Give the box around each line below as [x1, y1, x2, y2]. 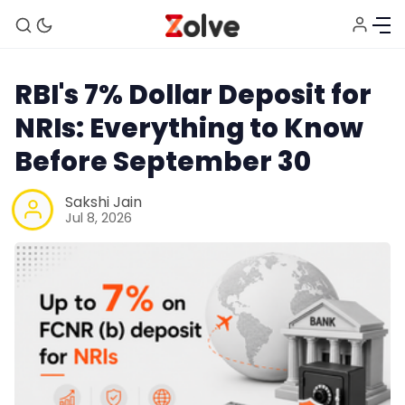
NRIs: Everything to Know [14, 109, 363, 146]
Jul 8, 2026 [65, 208, 132, 227]
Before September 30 [14, 143, 311, 180]
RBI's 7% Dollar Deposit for [14, 76, 372, 113]
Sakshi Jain [65, 191, 142, 212]
